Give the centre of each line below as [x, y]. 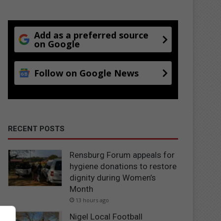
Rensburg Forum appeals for [122, 155]
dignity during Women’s [113, 177]
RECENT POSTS [37, 129]
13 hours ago [92, 200]
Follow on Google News [87, 73]
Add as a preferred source [92, 35]
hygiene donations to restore [123, 166]
